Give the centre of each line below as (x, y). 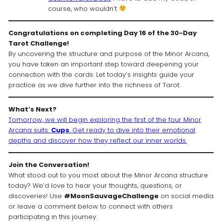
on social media (186, 196)
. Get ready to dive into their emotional (132, 130)
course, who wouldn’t (83, 9)
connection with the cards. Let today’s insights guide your (101, 75)
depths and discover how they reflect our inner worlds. (97, 141)
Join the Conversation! (49, 165)
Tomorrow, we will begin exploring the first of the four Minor (105, 120)
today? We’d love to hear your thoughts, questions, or (95, 186)
